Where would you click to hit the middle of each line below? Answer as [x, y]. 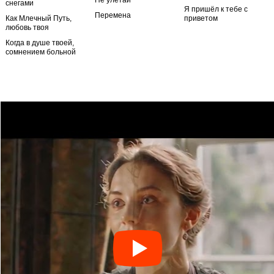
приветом [201, 18]
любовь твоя [27, 28]
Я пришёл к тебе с [216, 9]
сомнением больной [41, 52]
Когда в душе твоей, [40, 43]
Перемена [113, 15]
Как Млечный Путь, [39, 18]
